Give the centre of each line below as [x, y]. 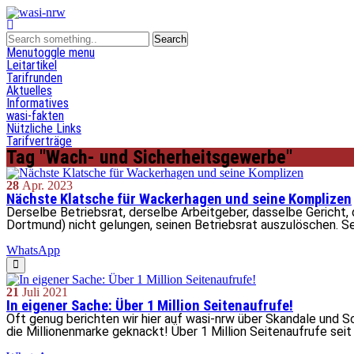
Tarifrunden [34, 78]
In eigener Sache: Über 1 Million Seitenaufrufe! [150, 306]
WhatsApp [33, 250]
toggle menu [64, 53]
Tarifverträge [39, 141]
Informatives [38, 103]
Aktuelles [29, 90]
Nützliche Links [44, 128]
